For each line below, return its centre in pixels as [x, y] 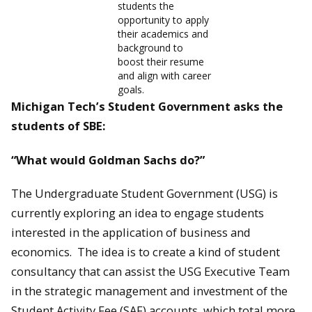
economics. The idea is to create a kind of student [146, 252]
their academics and [163, 34]
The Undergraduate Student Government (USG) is [145, 194]
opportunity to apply [164, 20]
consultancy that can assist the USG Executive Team [150, 272]
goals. [131, 90]
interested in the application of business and [131, 233]
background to [151, 48]
